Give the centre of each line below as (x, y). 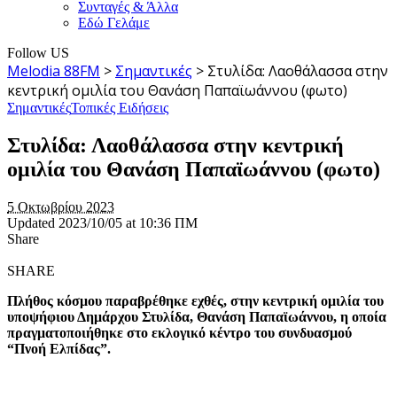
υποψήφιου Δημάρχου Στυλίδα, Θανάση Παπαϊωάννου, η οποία (197, 316)
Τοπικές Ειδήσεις (120, 107)
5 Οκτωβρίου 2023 (61, 206)
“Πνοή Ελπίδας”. (59, 348)
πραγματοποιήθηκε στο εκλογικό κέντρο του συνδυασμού (179, 332)
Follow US (38, 52)
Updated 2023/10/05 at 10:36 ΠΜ (102, 222)
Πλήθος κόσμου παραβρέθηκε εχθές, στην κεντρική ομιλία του (195, 300)
